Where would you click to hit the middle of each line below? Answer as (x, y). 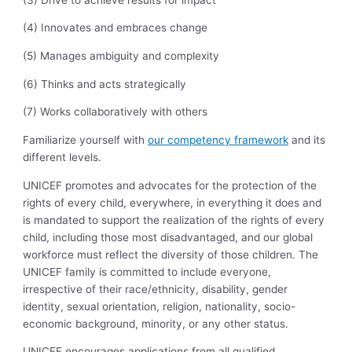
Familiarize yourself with (86, 139)
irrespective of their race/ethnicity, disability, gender (156, 289)
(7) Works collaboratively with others (117, 112)
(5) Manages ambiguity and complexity (121, 55)
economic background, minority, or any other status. (156, 323)
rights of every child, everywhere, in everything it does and (172, 202)
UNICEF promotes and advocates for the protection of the (170, 185)
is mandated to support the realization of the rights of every (174, 220)
